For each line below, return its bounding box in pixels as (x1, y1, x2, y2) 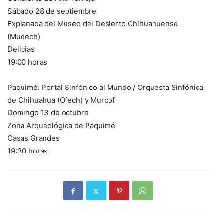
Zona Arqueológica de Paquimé (7, 121, 115, 131)
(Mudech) (7, 32, 40, 42)
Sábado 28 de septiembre (7, 6, 96, 16)
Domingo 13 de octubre (7, 108, 88, 118)
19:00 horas (7, 57, 47, 67)
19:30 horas (7, 146, 48, 156)
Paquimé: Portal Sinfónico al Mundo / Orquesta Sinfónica (7, 83, 203, 92)
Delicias (7, 44, 35, 54)
